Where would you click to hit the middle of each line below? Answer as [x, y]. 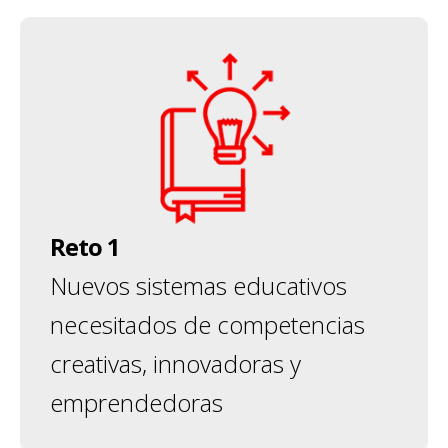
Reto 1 [85, 246]
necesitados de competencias [207, 324]
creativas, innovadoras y [175, 363]
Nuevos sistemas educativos [198, 285]
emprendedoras [136, 402]
